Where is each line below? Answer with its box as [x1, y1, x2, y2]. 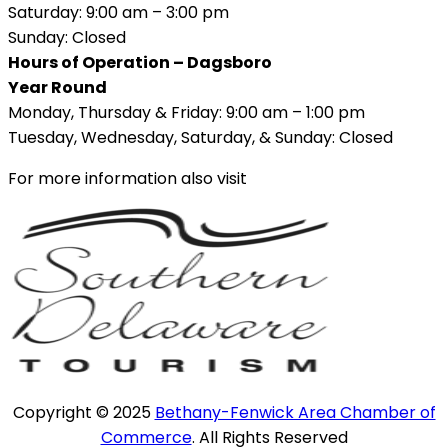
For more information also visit [8, 166, 247, 190]
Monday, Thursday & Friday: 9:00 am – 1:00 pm [8, 100, 365, 124]
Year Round [8, 75, 107, 99]
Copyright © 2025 [12, 400, 155, 424]
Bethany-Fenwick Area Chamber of [154, 400, 436, 424]
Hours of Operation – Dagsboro [8, 50, 272, 74]
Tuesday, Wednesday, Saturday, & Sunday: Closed [8, 125, 393, 149]
